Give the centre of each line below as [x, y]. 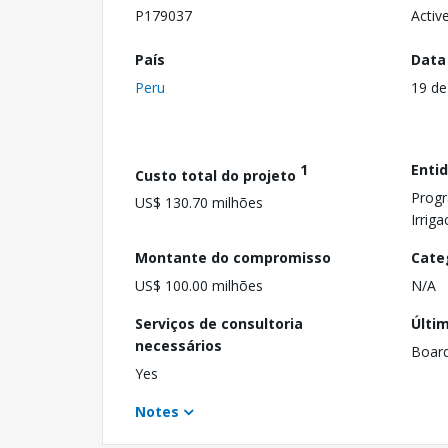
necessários [178, 345]
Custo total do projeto [217, 175]
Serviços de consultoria [219, 323]
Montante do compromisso [233, 257]
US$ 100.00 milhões [199, 285]
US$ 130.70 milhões [199, 203]
